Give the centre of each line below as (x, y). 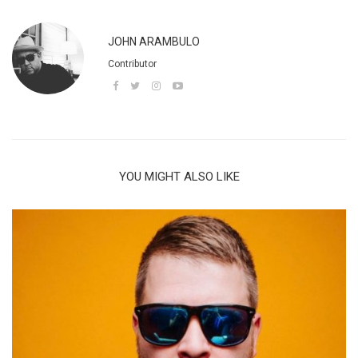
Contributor (132, 64)
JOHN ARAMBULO (154, 42)
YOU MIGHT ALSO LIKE (179, 177)
